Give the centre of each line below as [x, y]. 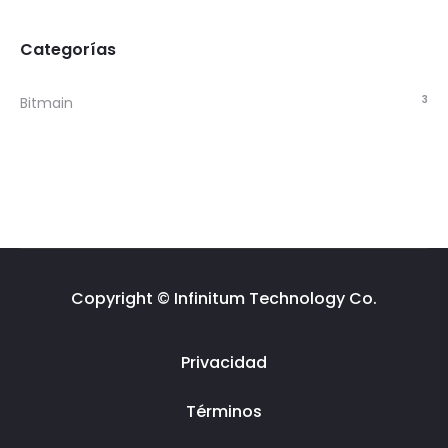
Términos [224, 411]
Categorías [68, 49]
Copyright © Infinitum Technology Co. [224, 298]
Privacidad [224, 362]
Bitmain [46, 103]
